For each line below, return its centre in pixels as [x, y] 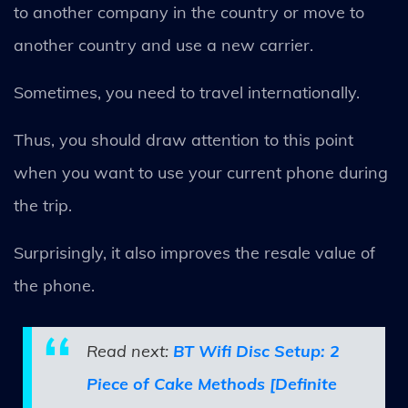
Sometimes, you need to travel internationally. [189, 92]
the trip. [43, 205]
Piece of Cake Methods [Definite [212, 383]
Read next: [130, 351]
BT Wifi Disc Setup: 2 [256, 351]
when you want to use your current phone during [201, 172]
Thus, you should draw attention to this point [184, 139]
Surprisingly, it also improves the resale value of [194, 252]
